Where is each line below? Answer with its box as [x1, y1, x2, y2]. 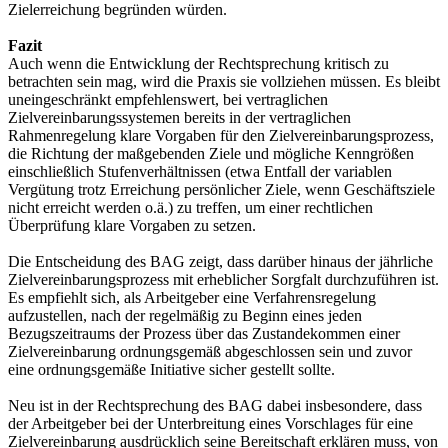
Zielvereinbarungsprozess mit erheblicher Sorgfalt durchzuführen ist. [8, 270, 439, 288]
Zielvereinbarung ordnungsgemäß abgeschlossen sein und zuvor [8, 342, 412, 360]
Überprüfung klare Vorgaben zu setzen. [8, 216, 260, 234]
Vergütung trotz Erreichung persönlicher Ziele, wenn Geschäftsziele [8, 180, 435, 198]
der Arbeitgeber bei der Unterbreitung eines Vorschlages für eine [8, 414, 413, 432]
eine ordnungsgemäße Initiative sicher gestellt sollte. [8, 360, 339, 378]
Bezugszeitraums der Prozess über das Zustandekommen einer [8, 324, 400, 342]
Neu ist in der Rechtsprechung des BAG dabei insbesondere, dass [8, 396, 422, 414]
